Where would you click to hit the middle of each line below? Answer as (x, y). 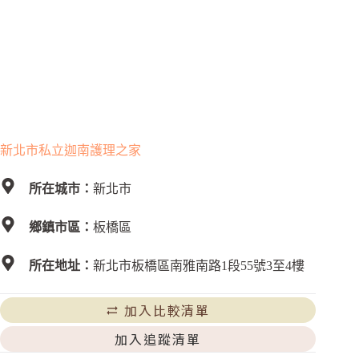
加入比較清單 (167, 311)
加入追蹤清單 (158, 339)
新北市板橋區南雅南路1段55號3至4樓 (199, 266)
